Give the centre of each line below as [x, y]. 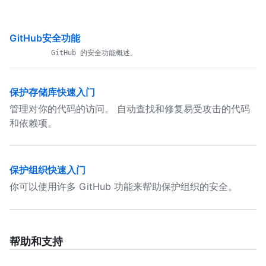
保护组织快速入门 [47, 170]
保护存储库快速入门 [52, 92]
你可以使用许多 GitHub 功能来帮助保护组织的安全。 [123, 186]
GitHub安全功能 [45, 38]
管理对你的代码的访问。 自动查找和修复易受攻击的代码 [130, 109]
